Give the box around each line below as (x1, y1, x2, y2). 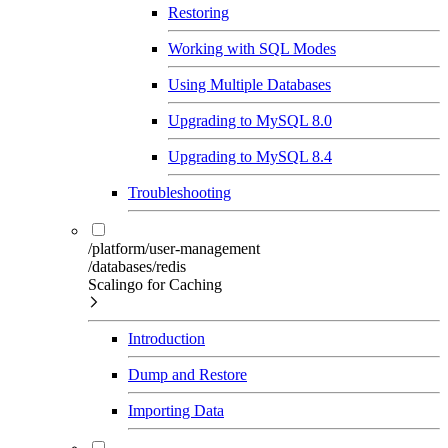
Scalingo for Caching (88, 275, 222, 293)
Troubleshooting (128, 183, 231, 201)
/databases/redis (88, 257, 186, 275)
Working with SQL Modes (168, 39, 336, 57)
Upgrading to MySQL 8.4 (168, 147, 332, 165)
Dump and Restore (128, 365, 247, 383)
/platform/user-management (88, 239, 260, 257)
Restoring (168, 3, 229, 21)
